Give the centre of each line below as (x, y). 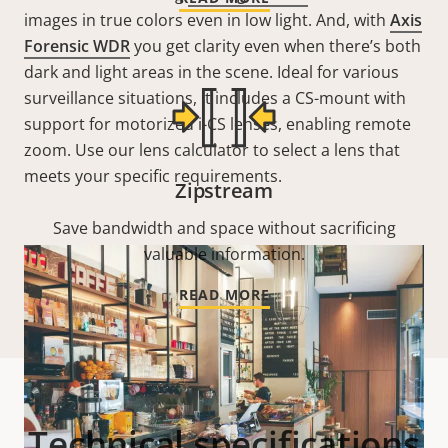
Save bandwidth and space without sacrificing (224, 228)
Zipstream (224, 191)
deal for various (340, 72)
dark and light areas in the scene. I (152, 72)
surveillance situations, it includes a (159, 98)
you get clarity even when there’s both (275, 46)
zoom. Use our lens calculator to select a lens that (212, 150)
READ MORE (224, 295)
